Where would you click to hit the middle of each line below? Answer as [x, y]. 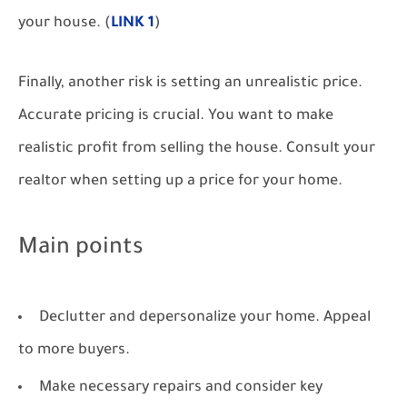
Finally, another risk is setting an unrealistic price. [190, 84]
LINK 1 [133, 24]
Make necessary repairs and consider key [181, 388]
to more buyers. [74, 351]
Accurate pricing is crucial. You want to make [176, 116]
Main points [81, 249]
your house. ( [65, 24]
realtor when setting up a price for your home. [180, 182]
